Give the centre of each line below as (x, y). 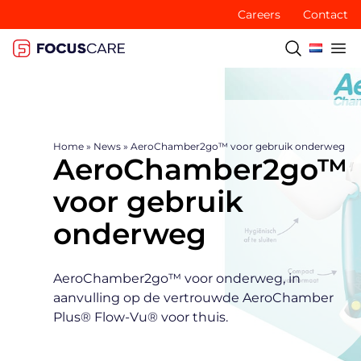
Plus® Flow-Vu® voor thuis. (141, 317)
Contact (326, 15)
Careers (259, 15)
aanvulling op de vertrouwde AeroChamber (193, 298)
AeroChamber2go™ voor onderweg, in (177, 278)
